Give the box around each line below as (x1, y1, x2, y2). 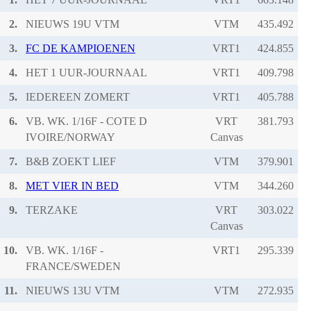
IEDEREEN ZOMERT (26, 90, 130, 103)
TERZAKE (26, 203, 78, 216)
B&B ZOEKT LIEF (26, 155, 116, 167)
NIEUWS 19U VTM (26, 17, 119, 30)
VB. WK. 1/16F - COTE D (26, 115, 147, 127)
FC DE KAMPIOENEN (26, 42, 135, 54)
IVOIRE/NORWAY (26, 131, 115, 143)
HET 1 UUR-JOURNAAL (26, 66, 147, 78)
